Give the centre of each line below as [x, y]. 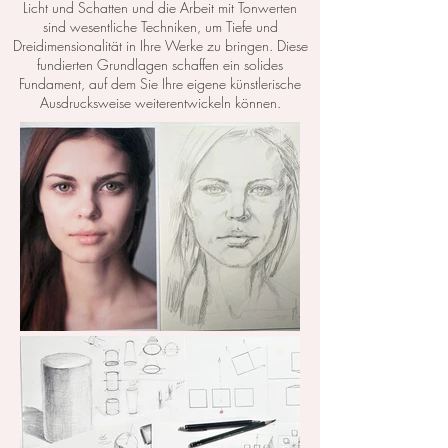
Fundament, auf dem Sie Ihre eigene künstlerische [160, 83]
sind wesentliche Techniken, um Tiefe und [160, 26]
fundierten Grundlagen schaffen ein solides [160, 64]
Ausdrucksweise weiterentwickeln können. [160, 102]
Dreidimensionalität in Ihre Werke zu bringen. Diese [160, 45]
